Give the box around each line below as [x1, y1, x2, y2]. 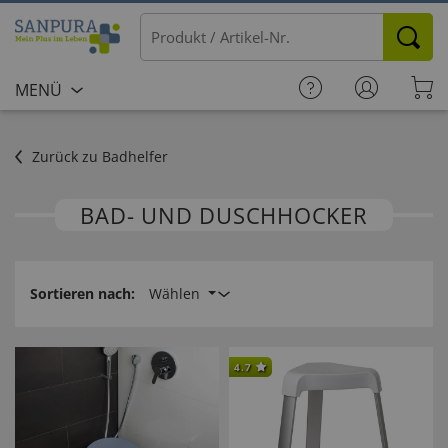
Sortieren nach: [30, 284, 135, 303]
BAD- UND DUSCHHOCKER [80, 200, 368, 230]
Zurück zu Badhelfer [32, 147, 168, 166]
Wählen [149, 284, 204, 303]
